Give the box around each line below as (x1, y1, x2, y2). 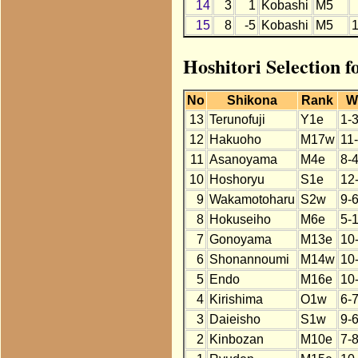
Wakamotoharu (209, 193, 295, 207)
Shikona (226, 93, 277, 108)
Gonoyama (209, 233, 272, 247)
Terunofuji (209, 113, 265, 127)
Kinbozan (209, 332, 264, 347)
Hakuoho (209, 133, 261, 147)
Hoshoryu (209, 173, 265, 187)
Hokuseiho (209, 213, 271, 227)
